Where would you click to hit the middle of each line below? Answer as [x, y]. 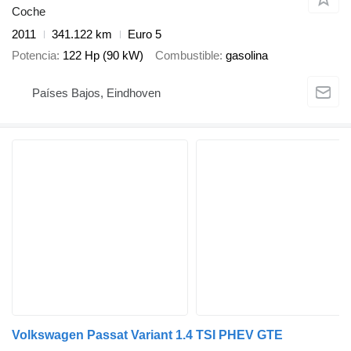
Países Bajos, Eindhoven [96, 92]
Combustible [187, 55]
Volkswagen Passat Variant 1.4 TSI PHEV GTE [147, 335]
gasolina [247, 55]
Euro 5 [145, 34]
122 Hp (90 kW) [103, 55]
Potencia [34, 55]
